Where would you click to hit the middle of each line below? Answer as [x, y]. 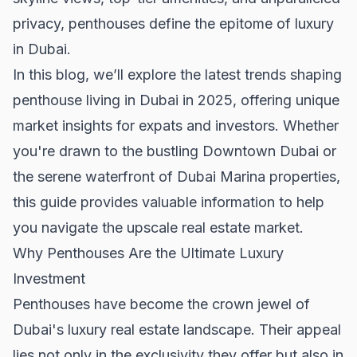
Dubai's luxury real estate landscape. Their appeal [177, 329]
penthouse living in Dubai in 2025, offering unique [176, 100]
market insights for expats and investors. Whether [176, 125]
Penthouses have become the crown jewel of [161, 304]
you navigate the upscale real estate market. [158, 227]
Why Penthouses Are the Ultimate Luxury [148, 253]
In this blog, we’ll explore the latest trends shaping [177, 74]
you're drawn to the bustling [108, 151]
